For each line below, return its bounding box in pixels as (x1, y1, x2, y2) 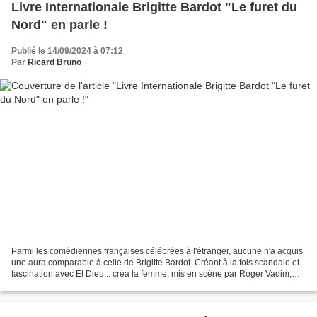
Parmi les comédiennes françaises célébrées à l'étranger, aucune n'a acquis (11, 246, 303, 257)
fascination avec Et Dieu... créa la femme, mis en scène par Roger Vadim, (11, 269, 292, 279)
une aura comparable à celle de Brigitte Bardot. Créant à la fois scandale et (11, 258, 299, 268)
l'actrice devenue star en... (11, 280, 111, 291)
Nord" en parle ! (11, 17, 108, 32)
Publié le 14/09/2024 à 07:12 (11, 45, 123, 56)
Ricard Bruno (28, 57, 81, 67)
